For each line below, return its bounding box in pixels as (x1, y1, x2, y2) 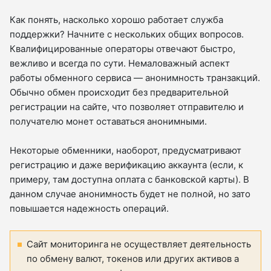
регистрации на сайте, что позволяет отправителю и (10, 100, 244, 113)
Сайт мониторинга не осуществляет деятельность (27, 238, 251, 250)
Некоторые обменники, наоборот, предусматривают (10, 144, 241, 156)
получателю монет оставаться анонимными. (10, 115, 207, 127)
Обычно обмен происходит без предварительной (10, 86, 229, 98)
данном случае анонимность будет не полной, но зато (10, 188, 250, 200)
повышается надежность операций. (10, 202, 169, 214)
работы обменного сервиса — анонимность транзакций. (10, 71, 260, 83)
